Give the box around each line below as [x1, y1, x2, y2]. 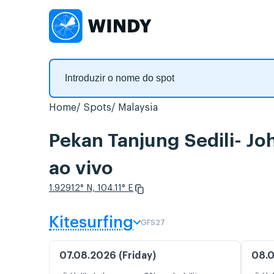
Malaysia [118, 103, 158, 113]
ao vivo [49, 159, 113, 178]
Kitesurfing [49, 215, 133, 231]
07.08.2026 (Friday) [59, 251, 156, 261]
